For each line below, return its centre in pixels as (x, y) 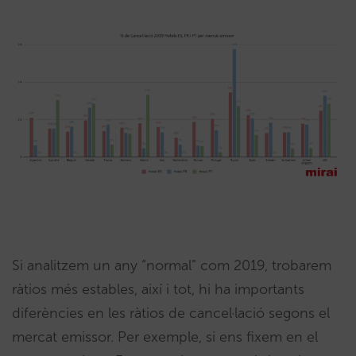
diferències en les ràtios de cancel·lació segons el (171, 313)
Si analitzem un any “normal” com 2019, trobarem (172, 265)
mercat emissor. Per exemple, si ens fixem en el (165, 337)
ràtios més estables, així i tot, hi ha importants (158, 289)
